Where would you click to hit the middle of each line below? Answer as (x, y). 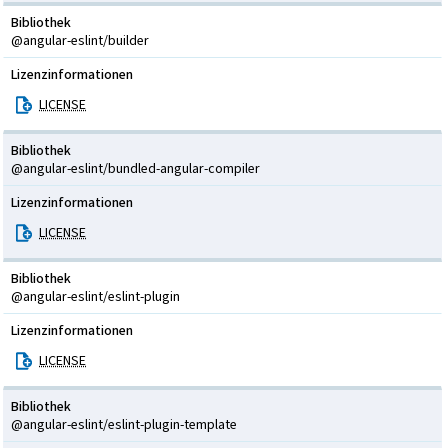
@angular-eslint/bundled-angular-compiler (135, 168)
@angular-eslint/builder (80, 40)
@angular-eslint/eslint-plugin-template (124, 424)
